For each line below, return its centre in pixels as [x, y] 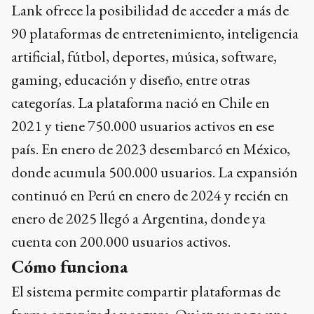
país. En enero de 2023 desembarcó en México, [151, 149]
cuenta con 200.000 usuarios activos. [122, 241]
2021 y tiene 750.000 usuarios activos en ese [143, 125]
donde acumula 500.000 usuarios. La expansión [155, 172]
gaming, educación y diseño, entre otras [131, 79]
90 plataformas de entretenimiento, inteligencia [155, 33]
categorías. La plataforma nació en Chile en [141, 102]
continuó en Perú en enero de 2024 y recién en [150, 195]
